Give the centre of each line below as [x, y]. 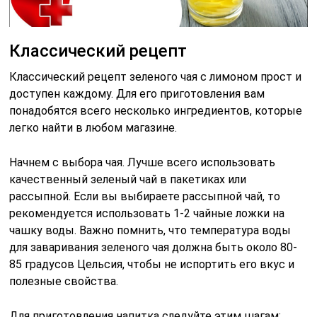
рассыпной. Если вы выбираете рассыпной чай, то [145, 196]
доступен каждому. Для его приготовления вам [137, 93]
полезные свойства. [64, 281]
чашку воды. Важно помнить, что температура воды [150, 230]
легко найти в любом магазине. [93, 127]
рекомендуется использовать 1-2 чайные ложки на [147, 213]
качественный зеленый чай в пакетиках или [128, 179]
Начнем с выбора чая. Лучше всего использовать [143, 162]
